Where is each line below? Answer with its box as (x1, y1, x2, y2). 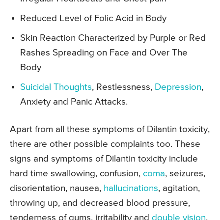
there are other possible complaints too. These (10, 139, 200, 149)
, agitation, (158, 183, 200, 193)
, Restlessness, (92, 82, 155, 92)
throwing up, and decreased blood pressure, (10, 198, 190, 208)
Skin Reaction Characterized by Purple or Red (20, 33, 206, 43)
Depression (155, 82, 201, 92)
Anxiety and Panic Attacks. (20, 97, 128, 107)
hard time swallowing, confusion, (10, 168, 143, 178)
